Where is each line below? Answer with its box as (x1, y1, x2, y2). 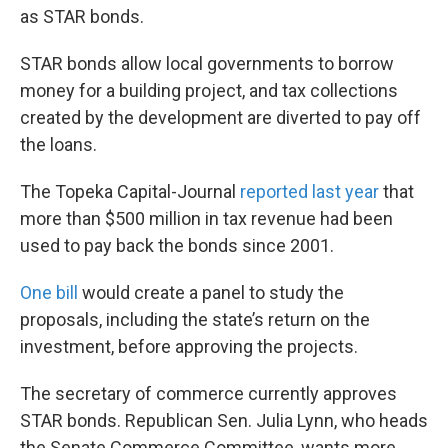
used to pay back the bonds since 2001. (20, 235, 338, 257)
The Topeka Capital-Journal (20, 181, 240, 203)
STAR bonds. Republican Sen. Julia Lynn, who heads (20, 410, 428, 432)
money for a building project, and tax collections (20, 80, 398, 102)
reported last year (240, 181, 379, 203)
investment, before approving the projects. (20, 336, 358, 358)
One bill (20, 282, 78, 304)
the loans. (20, 134, 97, 156)
